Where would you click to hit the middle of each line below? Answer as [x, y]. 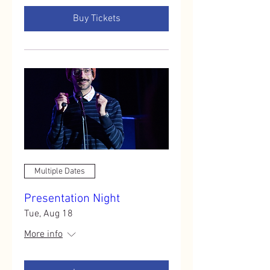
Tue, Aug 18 [49, 214]
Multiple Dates [60, 171]
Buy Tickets [96, 19]
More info [43, 234]
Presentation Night [72, 199]
